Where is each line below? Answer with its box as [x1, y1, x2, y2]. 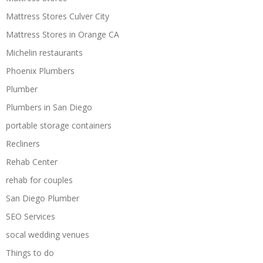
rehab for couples [6, 174, 73, 186]
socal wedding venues [6, 228, 89, 240]
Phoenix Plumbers [6, 65, 75, 76]
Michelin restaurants [6, 46, 83, 58]
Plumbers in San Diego [6, 101, 92, 113]
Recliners [6, 137, 40, 149]
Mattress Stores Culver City [6, 10, 109, 22]
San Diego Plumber [6, 192, 79, 204]
